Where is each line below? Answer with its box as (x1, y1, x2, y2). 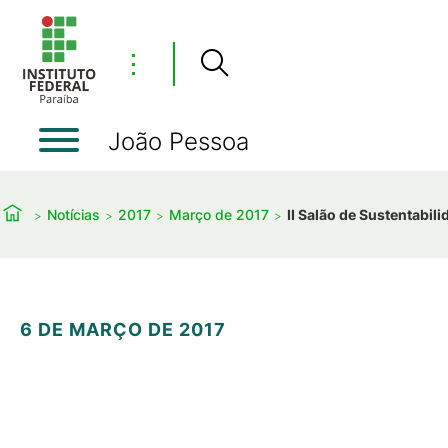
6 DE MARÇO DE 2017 (20, 319, 226, 340)
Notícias (47, 205, 100, 223)
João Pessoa (108, 127, 249, 156)
